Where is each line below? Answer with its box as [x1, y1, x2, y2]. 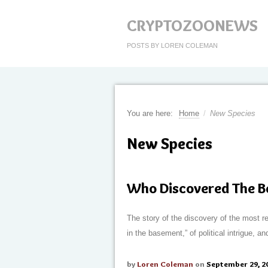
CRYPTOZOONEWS [127, 16, 258, 35]
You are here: [127, 109, 173, 118]
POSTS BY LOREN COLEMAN [127, 42, 218, 49]
